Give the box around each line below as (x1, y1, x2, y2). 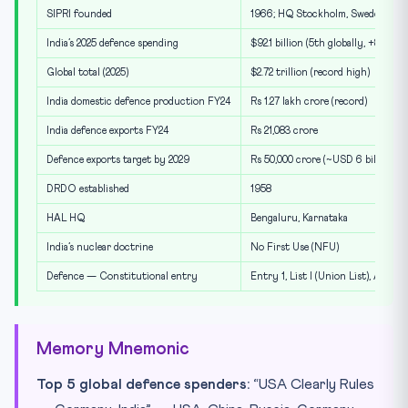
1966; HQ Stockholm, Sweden (250, 8, 385, 19)
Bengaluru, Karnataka (250, 212, 348, 223)
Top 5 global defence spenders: (36, 376, 250, 392)
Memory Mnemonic (36, 340, 189, 358)
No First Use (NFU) (250, 241, 339, 252)
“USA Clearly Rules (250, 376, 374, 392)
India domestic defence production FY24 (46, 96, 231, 107)
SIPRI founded (46, 8, 112, 19)
